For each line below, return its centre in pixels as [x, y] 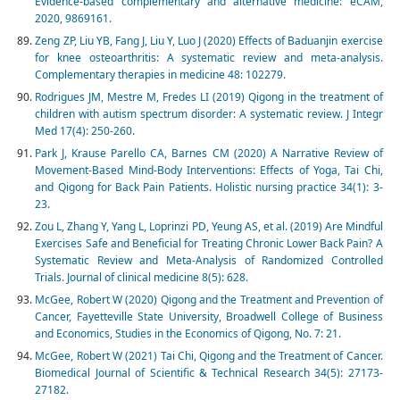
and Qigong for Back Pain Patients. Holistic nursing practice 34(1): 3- [209, 187]
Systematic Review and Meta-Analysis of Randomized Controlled [209, 261]
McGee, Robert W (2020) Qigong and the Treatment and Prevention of [209, 300]
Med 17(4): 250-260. [85, 131]
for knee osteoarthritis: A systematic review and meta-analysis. [209, 58]
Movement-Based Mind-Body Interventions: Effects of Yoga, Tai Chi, [209, 171]
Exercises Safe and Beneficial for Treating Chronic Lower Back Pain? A [209, 244]
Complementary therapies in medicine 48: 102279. [161, 75]
